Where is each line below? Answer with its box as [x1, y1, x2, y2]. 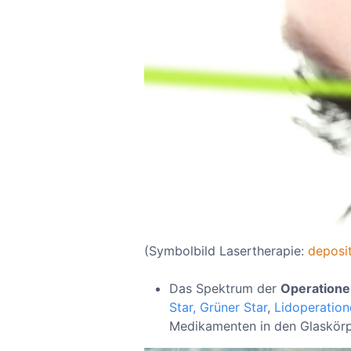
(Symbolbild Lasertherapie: [144, 243, 308, 259]
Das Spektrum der [169, 280, 280, 297]
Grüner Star [200, 299, 267, 316]
